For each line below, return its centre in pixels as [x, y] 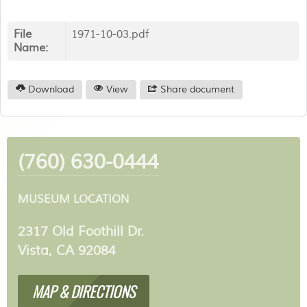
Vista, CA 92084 [67, 251]
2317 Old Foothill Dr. [81, 232]
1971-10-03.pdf [110, 34]
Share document [196, 89]
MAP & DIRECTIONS [83, 291]
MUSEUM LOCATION [73, 200]
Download [50, 89]
